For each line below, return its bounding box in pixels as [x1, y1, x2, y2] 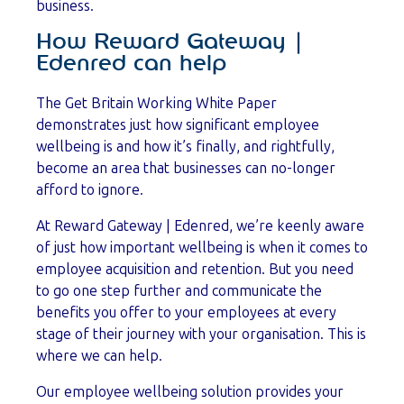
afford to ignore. [36, 180, 143, 198]
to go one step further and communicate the [36, 281, 322, 299]
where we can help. [36, 346, 162, 364]
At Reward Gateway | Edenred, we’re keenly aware [36, 216, 364, 234]
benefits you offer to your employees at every [36, 303, 336, 321]
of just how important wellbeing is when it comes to [36, 238, 368, 256]
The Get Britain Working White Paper [36, 94, 277, 112]
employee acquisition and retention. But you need [36, 260, 353, 278]
